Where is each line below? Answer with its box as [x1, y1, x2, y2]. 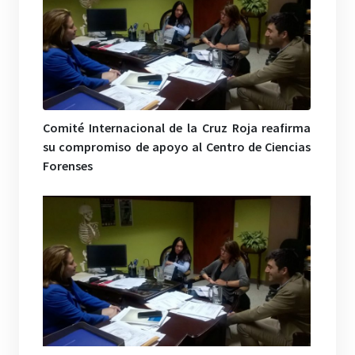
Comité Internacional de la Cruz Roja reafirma [43, 119, 311, 136]
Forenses [43, 157, 93, 174]
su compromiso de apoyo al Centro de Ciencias [43, 138, 311, 155]
